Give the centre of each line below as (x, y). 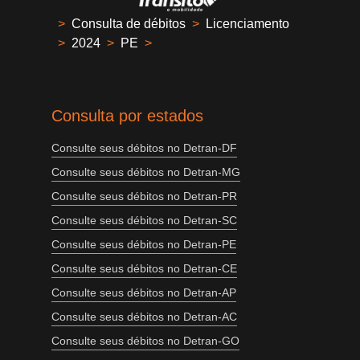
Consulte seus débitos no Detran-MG (146, 172)
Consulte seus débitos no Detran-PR (144, 196)
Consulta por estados (127, 116)
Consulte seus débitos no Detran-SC (144, 221)
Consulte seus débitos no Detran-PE (144, 245)
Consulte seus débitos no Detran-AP (144, 293)
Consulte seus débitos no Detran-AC (144, 317)
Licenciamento (247, 24)
